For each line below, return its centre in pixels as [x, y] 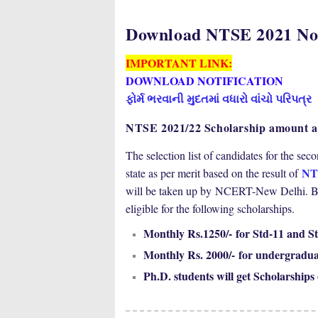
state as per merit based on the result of [214, 173]
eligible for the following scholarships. [212, 208]
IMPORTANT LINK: [179, 63]
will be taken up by [170, 191]
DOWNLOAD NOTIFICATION [204, 81]
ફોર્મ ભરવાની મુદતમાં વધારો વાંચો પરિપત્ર [219, 98]
